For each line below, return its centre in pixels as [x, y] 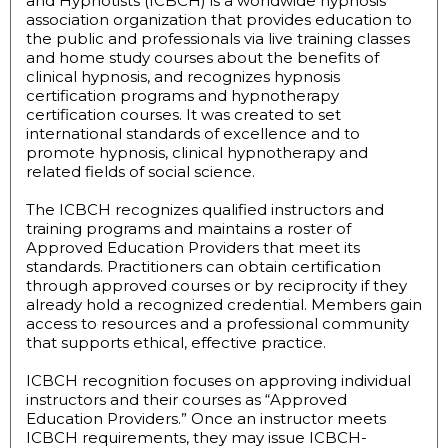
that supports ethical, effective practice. [176, 343]
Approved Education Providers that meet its [193, 248]
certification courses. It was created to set [183, 115]
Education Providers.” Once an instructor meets [206, 419]
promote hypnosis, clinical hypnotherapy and [197, 153]
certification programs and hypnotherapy [182, 96]
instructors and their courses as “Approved [186, 400]
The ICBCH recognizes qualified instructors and [205, 210]
